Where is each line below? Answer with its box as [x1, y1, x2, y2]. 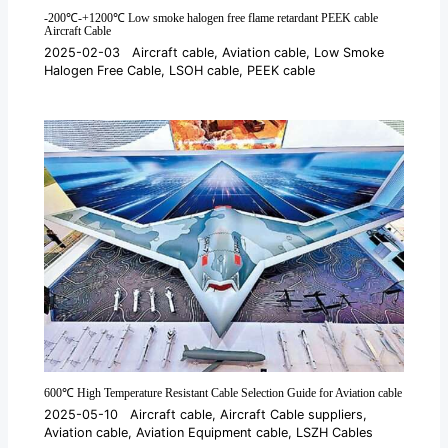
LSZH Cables [296, 424, 374, 440]
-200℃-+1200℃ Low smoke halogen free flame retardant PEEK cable [44, 10, 379, 25]
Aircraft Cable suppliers [220, 406, 364, 422]
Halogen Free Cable [44, 63, 162, 79]
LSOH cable [169, 63, 240, 79]
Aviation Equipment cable [136, 424, 289, 440]
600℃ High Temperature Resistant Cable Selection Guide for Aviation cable [44, 385, 403, 400]
